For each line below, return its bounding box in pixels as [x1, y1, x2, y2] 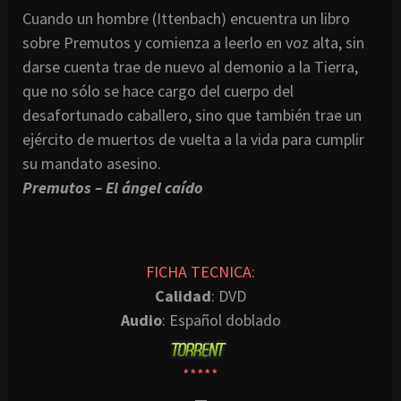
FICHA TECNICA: [146, 260, 255, 282]
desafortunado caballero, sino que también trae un [22, 104, 362, 125]
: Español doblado [161, 309, 281, 330]
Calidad [155, 285, 211, 306]
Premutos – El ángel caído [22, 176, 203, 198]
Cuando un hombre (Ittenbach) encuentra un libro [22, 7, 350, 29]
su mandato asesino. [22, 152, 165, 174]
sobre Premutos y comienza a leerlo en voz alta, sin [22, 31, 364, 53]
